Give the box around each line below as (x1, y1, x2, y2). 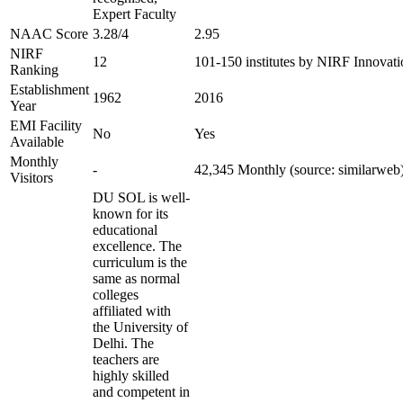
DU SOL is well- (93, 190, 190, 205)
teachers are (93, 352, 159, 367)
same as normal (93, 271, 180, 286)
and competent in (93, 384, 190, 399)
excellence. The (93, 238, 182, 254)
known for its (93, 206, 168, 221)
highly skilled (93, 368, 169, 383)
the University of (93, 319, 188, 335)
